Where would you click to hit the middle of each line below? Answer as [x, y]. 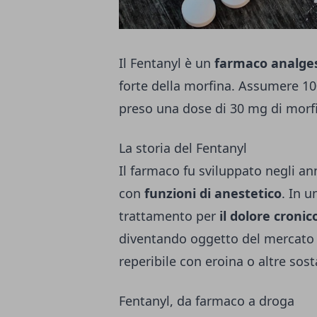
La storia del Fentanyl [183, 148]
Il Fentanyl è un [167, 63]
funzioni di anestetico [213, 193]
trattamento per [169, 215]
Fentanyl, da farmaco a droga [207, 300]
